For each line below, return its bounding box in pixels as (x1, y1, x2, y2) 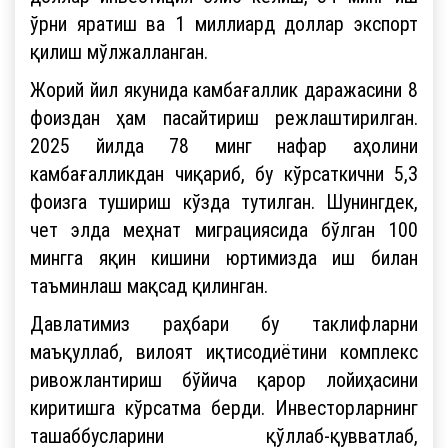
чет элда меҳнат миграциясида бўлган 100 (30, 216, 418, 242)
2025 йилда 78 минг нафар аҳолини (30, 132, 418, 158)
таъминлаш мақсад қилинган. (30, 272, 268, 298)
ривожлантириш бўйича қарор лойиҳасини (30, 366, 418, 392)
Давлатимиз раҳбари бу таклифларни (30, 310, 418, 336)
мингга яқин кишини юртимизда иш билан (30, 244, 418, 270)
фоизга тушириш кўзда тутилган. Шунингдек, (30, 188, 418, 214)
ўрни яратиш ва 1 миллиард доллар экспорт (30, 10, 418, 36)
